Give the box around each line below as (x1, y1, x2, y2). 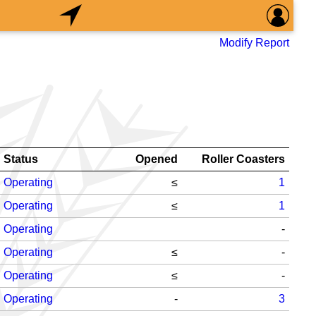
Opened (135, 153, 178, 165)
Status (4, 153, 38, 165)
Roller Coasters (202, 153, 285, 165)
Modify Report (219, 37, 289, 49)
